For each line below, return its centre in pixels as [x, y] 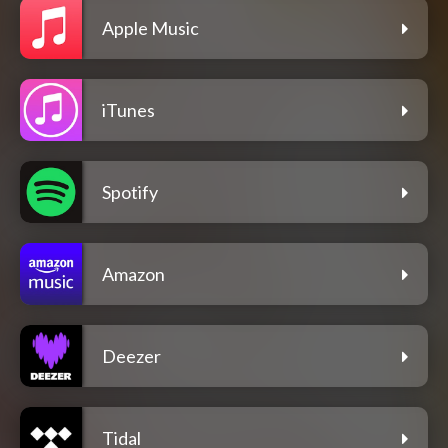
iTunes [128, 109]
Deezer [131, 355]
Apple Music [150, 27]
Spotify [130, 191]
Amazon [133, 273]
